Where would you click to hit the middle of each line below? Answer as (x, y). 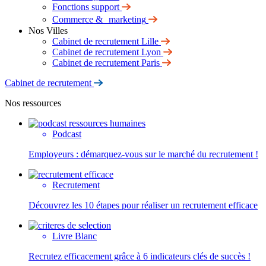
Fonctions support (86, 7)
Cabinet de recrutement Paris (106, 63)
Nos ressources (33, 103)
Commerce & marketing (99, 19)
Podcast (67, 134)
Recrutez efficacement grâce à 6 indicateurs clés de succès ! (140, 256)
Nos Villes (48, 31)
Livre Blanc (75, 236)
